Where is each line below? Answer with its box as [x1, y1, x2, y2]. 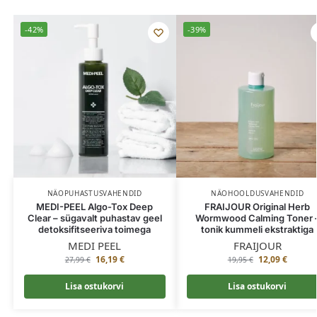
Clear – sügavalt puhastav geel [27, 212, 162, 224]
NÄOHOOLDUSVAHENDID [210, 188, 304, 199]
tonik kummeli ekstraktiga [201, 224, 314, 236]
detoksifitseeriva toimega [38, 224, 151, 236]
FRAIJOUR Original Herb [204, 201, 311, 213]
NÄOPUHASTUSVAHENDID [47, 188, 142, 199]
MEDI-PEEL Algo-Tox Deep [36, 201, 154, 213]
